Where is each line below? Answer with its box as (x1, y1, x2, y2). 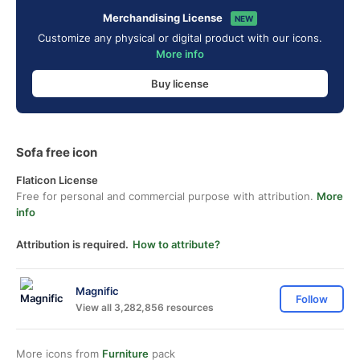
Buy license (151, 76, 209, 90)
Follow (296, 292, 328, 305)
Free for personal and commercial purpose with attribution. (16, 190, 317, 202)
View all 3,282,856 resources (76, 301, 214, 313)
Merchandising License (103, 11, 223, 24)
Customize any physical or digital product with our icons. (38, 31, 322, 44)
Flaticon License (16, 174, 98, 186)
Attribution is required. (16, 238, 129, 251)
